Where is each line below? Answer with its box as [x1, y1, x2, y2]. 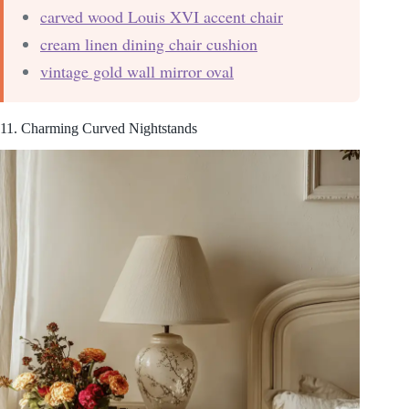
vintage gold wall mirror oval [40, 59, 234, 82]
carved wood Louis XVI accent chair [40, 5, 283, 27]
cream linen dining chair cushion [40, 32, 257, 55]
